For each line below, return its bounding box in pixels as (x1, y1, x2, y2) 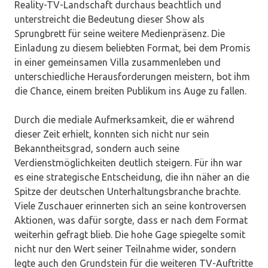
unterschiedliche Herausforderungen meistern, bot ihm (14, 71, 250, 82)
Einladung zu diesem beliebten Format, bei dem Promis (14, 42, 251, 53)
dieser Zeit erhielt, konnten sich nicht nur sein (14, 128, 209, 139)
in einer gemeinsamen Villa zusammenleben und (14, 56, 221, 68)
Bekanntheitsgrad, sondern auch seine (14, 142, 179, 154)
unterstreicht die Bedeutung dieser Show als (14, 13, 205, 25)
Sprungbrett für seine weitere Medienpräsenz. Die (14, 28, 225, 39)
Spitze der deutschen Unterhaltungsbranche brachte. (14, 185, 240, 197)
